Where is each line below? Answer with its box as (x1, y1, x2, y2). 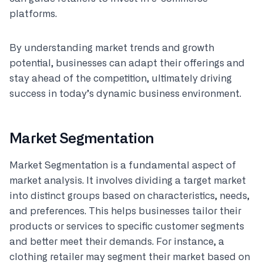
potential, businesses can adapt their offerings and (9, 59, 245, 68)
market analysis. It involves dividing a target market (9, 176, 246, 186)
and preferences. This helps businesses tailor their (9, 207, 241, 216)
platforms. (9, 9, 57, 19)
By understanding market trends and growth (9, 43, 214, 53)
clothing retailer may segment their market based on (9, 252, 250, 262)
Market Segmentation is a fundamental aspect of (9, 161, 236, 170)
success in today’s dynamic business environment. (9, 89, 241, 99)
